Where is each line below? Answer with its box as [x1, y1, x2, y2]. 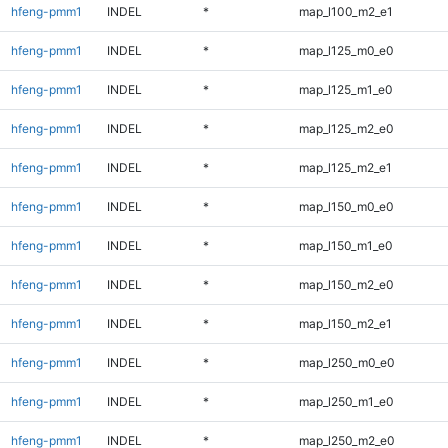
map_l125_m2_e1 [298, 159, 392, 175]
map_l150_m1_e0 [298, 237, 393, 253]
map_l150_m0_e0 [298, 198, 394, 214]
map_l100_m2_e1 [298, 3, 393, 19]
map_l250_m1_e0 [298, 393, 394, 409]
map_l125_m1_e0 [298, 81, 393, 97]
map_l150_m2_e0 [298, 276, 394, 292]
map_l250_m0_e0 [298, 354, 395, 370]
